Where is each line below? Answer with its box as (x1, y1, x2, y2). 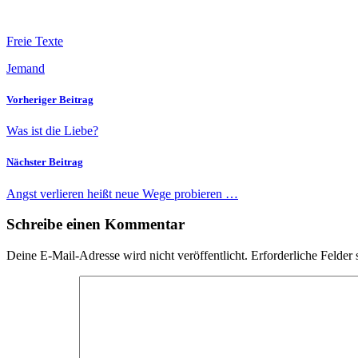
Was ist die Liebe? (6, 124, 98, 138)
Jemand (6, 61, 45, 75)
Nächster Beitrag (6, 156, 83, 169)
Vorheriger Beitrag (6, 93, 93, 105)
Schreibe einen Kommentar (6, 216, 185, 233)
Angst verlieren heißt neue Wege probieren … (6, 186, 238, 201)
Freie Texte (6, 34, 63, 48)
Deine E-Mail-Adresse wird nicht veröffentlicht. (6, 248, 248, 262)
